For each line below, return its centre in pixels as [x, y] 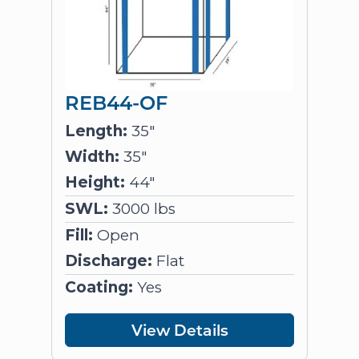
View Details [179, 330]
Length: [96, 131]
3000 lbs [142, 209]
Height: [95, 182]
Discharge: [109, 261]
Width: [92, 157]
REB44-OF [116, 102]
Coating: [99, 287]
